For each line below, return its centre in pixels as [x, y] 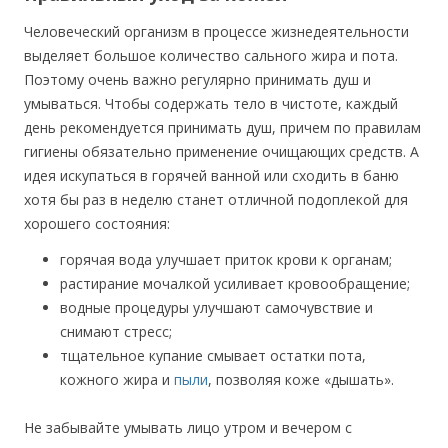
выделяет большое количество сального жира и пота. [211, 55]
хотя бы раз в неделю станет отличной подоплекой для [216, 199]
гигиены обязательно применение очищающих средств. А [221, 151]
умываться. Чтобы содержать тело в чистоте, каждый [211, 103]
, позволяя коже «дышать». [301, 379]
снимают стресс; [116, 331]
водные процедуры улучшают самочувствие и [216, 307]
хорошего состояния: [97, 223]
